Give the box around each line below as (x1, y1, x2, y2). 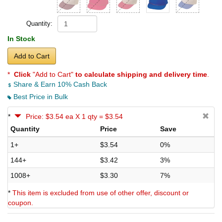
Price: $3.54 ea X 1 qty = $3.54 (26, 112, 123, 121)
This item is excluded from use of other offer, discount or (12, 189, 189, 197)
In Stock (7, 35, 35, 43)
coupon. (8, 199, 33, 207)
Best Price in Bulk (11, 93, 68, 101)
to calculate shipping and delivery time (75, 70, 207, 79)
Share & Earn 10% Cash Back (11, 80, 107, 89)
